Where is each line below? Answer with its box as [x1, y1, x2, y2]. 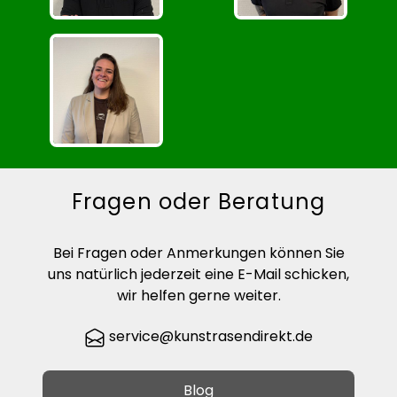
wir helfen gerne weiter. [116, 285, 281, 307]
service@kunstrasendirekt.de [105, 326, 313, 347]
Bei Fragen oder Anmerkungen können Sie [52, 243, 345, 264]
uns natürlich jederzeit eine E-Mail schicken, [48, 264, 349, 285]
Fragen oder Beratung [71, 187, 326, 217]
